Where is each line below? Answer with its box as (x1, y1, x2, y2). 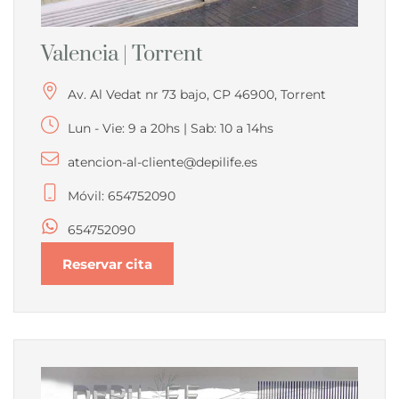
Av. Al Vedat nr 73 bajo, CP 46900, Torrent (68, 86, 326, 103)
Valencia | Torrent (41, 41, 203, 69)
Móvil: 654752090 (68, 188, 175, 205)
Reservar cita (62, 255, 152, 273)
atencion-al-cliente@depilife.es (68, 154, 257, 171)
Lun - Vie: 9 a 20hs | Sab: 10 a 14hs (68, 120, 273, 137)
